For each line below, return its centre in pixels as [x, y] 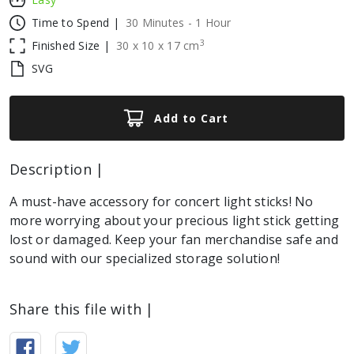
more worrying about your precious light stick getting [175, 220]
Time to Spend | [75, 23]
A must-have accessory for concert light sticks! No [162, 201]
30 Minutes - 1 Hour [178, 23]
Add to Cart [191, 118]
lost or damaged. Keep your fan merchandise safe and [174, 239]
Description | [57, 169]
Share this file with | [82, 309]
